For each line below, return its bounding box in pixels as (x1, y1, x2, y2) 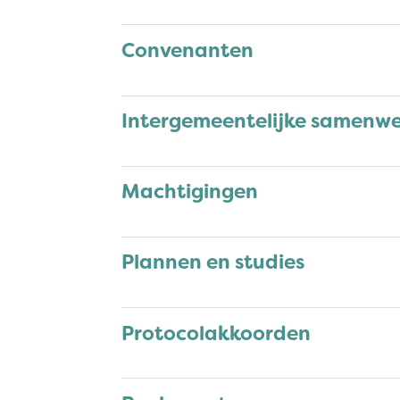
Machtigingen (121, 179, 258, 205)
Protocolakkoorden (121, 320, 311, 346)
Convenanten (121, 37, 254, 64)
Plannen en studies (121, 249, 304, 276)
